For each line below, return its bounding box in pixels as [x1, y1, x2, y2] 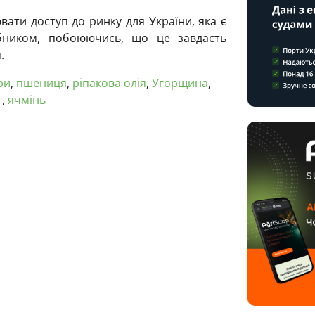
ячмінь [8, 91, 46, 108]
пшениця [16, 75, 67, 91]
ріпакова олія [72, 75, 146, 91]
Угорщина [152, 75, 208, 91]
